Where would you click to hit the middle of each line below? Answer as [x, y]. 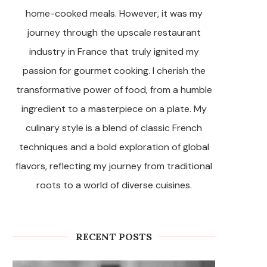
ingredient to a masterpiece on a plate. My [114, 108]
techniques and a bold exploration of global [114, 147]
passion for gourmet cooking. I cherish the [114, 70]
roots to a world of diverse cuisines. [114, 185]
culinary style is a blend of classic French [114, 128]
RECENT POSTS [114, 236]
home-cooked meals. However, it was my [114, 13]
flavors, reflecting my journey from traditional [114, 166]
